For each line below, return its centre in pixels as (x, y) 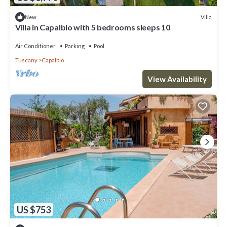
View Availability (177, 79)
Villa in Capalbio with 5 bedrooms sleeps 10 (93, 27)
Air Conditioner (35, 46)
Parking (75, 46)
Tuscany (26, 60)
